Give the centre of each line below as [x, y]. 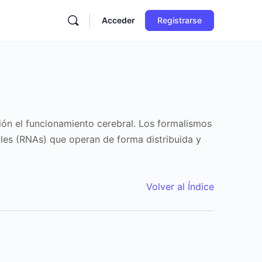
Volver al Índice [180, 187]
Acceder [118, 20]
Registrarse [180, 20]
